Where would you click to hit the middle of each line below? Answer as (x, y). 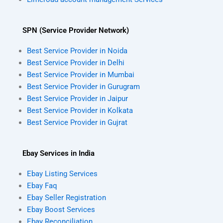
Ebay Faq (42, 186)
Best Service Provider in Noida (77, 51)
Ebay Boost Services (61, 210)
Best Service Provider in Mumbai (80, 75)
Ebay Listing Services (62, 174)
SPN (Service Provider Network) (76, 31)
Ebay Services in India (58, 153)
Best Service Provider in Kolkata (80, 111)
